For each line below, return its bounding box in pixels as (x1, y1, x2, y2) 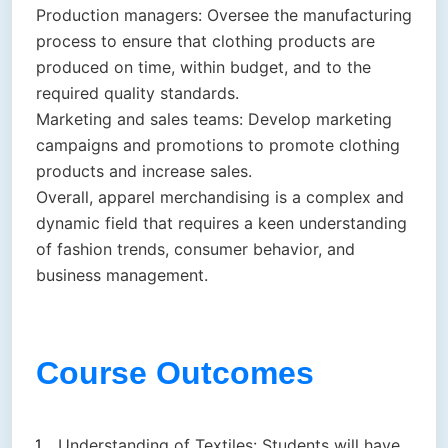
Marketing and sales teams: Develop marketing (36, 109, 392, 130)
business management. (36, 265, 208, 286)
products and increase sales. (36, 161, 252, 182)
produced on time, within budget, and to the (36, 57, 371, 78)
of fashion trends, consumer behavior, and (36, 239, 355, 260)
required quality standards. (36, 83, 239, 104)
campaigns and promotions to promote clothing (36, 135, 400, 156)
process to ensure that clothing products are (36, 31, 375, 52)
